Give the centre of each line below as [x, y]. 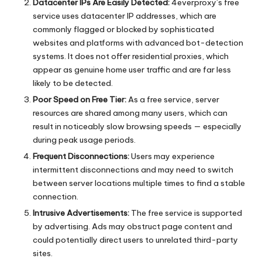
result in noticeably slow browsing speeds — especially [137, 126]
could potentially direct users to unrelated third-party [135, 239]
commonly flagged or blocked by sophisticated [123, 29]
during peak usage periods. [84, 139]
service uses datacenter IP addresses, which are [125, 15]
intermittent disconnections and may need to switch [133, 169]
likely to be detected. [73, 83]
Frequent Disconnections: [81, 156]
